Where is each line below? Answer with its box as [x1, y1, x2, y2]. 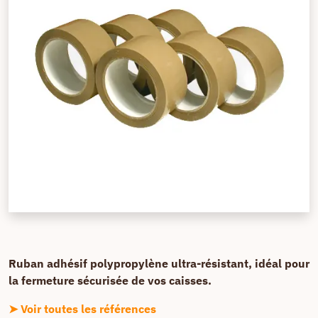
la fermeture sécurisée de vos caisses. [9, 273, 212, 287]
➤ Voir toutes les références [9, 302, 156, 316]
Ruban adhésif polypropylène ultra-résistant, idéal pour [9, 256, 309, 270]
